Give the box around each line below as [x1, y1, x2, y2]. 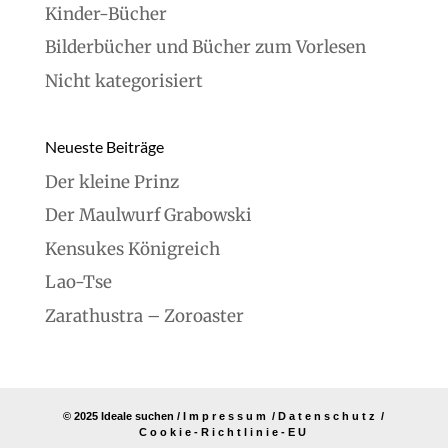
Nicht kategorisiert [44, 69, 203, 92]
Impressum [183, 410, 270, 422]
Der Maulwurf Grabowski [44, 204, 252, 226]
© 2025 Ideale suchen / [63, 410, 184, 422]
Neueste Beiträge [44, 136, 164, 156]
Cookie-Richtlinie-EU [138, 426, 309, 438]
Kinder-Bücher [44, 2, 167, 25]
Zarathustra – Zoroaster [44, 304, 244, 327]
